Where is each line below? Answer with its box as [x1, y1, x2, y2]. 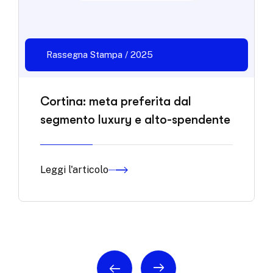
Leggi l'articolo [40, 164, 108, 176]
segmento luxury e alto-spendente [40, 113, 230, 127]
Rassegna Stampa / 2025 [46, 49, 153, 60]
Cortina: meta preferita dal [40, 94, 191, 109]
